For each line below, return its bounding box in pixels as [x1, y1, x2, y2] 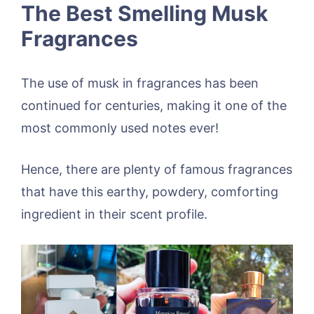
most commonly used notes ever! [21, 120, 219, 135]
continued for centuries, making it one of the [21, 97, 287, 113]
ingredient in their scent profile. [21, 206, 207, 221]
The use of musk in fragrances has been [21, 75, 259, 90]
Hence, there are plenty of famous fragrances [21, 161, 292, 177]
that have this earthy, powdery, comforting [21, 184, 278, 199]
